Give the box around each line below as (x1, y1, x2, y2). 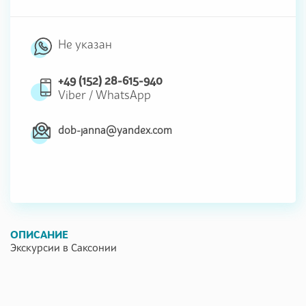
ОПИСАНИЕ (10, 227, 68, 240)
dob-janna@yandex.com (58, 124, 172, 137)
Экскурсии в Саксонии (10, 240, 117, 253)
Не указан (58, 37, 112, 51)
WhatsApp (96, 87, 151, 102)
